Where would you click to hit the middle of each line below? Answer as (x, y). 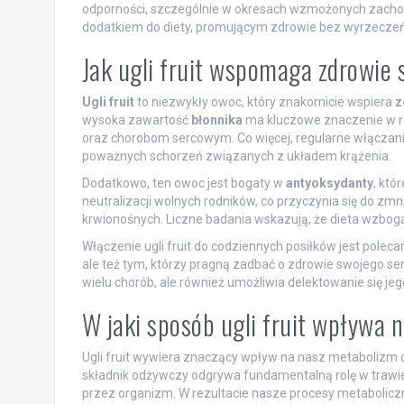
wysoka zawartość (136, 120)
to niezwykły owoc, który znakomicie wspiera (264, 102)
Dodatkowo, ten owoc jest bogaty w (184, 184)
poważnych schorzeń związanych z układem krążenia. (236, 156)
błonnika (216, 120)
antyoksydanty (329, 184)
